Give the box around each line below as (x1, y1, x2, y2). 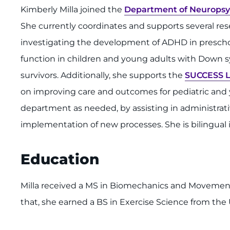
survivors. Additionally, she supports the (21, 70, 185, 81)
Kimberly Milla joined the (21, 5, 124, 15)
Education (21, 150, 99, 168)
